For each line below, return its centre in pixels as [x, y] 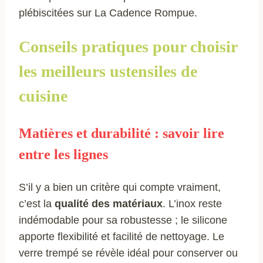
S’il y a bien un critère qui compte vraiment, [120, 187]
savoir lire [192, 133]
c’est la [37, 203]
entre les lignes [63, 154]
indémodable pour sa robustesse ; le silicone [123, 220]
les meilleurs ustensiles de [108, 71]
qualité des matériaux [109, 203]
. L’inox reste [192, 203]
